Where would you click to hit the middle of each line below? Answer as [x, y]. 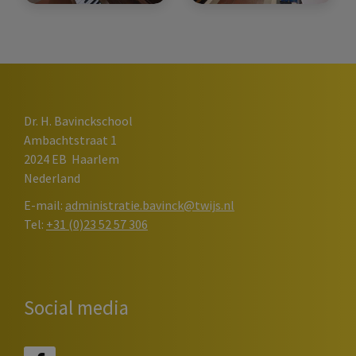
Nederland [52, 178]
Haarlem [95, 159]
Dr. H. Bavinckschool [78, 120]
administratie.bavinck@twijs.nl [150, 205]
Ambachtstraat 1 [70, 139]
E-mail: [43, 205]
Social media [76, 307]
